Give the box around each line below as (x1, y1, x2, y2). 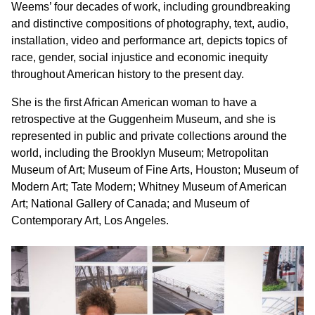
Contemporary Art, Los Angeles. (11, 214, 169, 226)
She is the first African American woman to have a (11, 96, 257, 108)
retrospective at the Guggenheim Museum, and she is (11, 113, 276, 125)
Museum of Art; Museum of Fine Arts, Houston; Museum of (11, 164, 298, 176)
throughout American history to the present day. (11, 68, 244, 80)
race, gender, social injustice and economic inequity (11, 51, 268, 63)
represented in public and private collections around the (11, 130, 287, 142)
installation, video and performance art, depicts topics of (11, 34, 287, 46)
